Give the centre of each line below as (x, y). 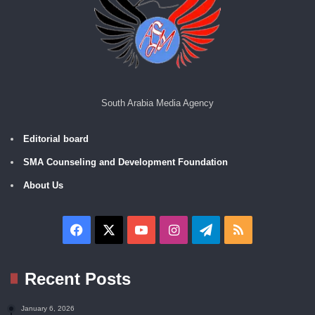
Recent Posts (78, 278)
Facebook (111, 230)
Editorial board (56, 139)
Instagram (207, 230)
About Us (43, 185)
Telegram (238, 230)
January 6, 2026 (48, 308)
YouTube (172, 230)
